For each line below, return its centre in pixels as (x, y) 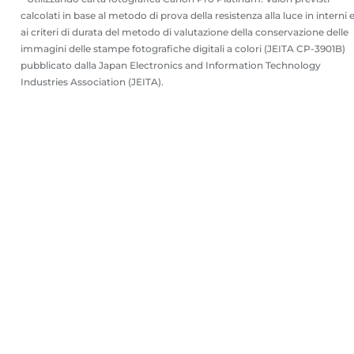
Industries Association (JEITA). (92, 81)
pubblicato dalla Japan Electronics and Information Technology (171, 65)
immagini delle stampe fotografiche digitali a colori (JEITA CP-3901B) (183, 48)
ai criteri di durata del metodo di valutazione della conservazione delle (185, 32)
